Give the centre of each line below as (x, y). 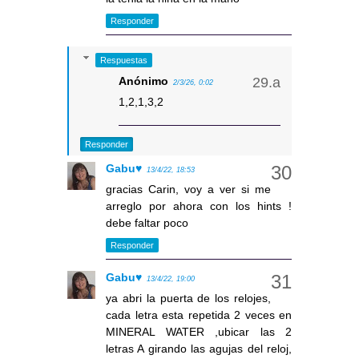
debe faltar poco (147, 223)
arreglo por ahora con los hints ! (199, 206)
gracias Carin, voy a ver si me (188, 190)
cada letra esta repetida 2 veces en (199, 315)
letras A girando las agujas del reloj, (199, 349)
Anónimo (143, 81)
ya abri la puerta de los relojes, (188, 298)
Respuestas (124, 61)
